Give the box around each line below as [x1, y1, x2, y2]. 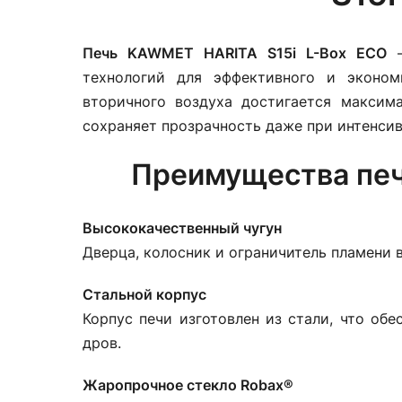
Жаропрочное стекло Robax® [83, 376, 293, 394]
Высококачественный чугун [83, 219, 282, 237]
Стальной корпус [83, 285, 206, 303]
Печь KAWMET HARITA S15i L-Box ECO [83, 44, 387, 62]
